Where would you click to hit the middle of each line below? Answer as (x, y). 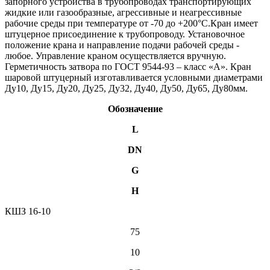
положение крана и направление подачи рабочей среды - (122, 45)
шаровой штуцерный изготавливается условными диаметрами (134, 77)
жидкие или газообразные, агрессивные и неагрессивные (123, 12)
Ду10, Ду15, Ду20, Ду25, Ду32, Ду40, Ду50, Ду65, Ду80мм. (126, 88)
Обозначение (135, 108)
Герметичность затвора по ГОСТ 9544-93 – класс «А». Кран (128, 66)
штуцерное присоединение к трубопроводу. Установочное (125, 34)
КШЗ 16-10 (28, 211)
